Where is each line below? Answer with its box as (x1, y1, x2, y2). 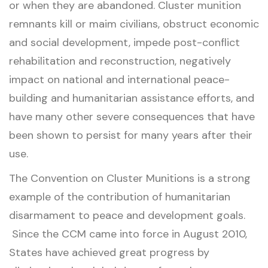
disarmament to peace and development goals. (9, 208, 245, 223)
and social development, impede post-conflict (9, 35, 240, 50)
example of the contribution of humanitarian (9, 189, 230, 204)
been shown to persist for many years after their (9, 128, 252, 143)
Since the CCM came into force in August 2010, (9, 226, 247, 241)
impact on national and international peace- (9, 72, 230, 87)
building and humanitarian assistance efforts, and (9, 91, 254, 106)
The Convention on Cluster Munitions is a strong (9, 170, 251, 185)
